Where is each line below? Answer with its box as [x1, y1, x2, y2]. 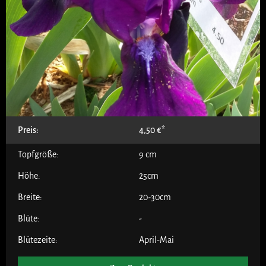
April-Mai [139, 235, 174, 245]
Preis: [18, 125, 39, 135]
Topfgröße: [18, 149, 59, 159]
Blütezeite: [18, 235, 58, 245]
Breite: [18, 192, 42, 202]
